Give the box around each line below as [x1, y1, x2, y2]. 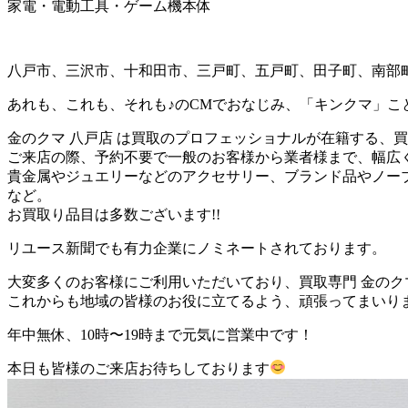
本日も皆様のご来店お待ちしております [7, 360, 270, 376]
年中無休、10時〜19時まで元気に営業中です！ [7, 326, 313, 342]
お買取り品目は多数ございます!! [7, 206, 220, 222]
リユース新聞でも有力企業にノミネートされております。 [7, 240, 386, 256]
